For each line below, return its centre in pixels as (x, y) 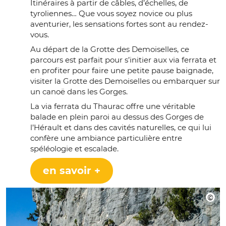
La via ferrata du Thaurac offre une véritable (113, 106)
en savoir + (72, 170)
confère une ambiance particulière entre (106, 138)
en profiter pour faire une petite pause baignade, (122, 70)
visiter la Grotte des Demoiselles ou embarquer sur (125, 81)
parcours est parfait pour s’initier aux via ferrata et (123, 60)
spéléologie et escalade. (74, 148)
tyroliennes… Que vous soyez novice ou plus (111, 13)
